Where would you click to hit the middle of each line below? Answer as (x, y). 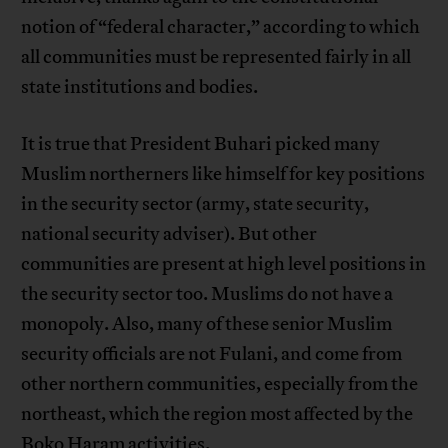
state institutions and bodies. (140, 87)
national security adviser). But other (169, 234)
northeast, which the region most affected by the (217, 414)
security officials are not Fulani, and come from (212, 354)
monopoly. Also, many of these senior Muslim (207, 324)
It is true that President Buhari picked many (201, 144)
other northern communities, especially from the (220, 384)
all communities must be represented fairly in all (216, 57)
